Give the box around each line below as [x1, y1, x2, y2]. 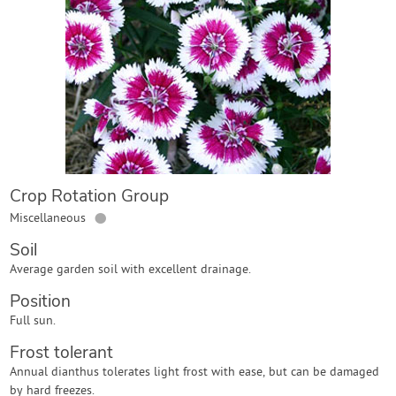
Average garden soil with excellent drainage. [10, 262, 252, 278]
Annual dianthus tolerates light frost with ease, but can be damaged [10, 364, 380, 381]
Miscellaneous [10, 210, 87, 227]
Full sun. [10, 313, 57, 330]
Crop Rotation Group [10, 185, 170, 208]
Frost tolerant [10, 341, 114, 364]
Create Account [149, 109, 247, 128]
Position [10, 290, 72, 313]
